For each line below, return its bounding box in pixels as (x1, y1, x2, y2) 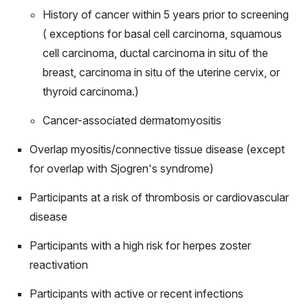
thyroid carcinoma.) (43, 85, 139, 98)
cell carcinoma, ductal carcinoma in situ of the (43, 46, 268, 60)
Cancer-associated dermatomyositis (43, 113, 221, 127)
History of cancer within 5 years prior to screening (43, 8, 289, 21)
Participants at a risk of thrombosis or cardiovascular (30, 190, 289, 204)
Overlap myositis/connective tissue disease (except (30, 142, 285, 156)
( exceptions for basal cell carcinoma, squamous (43, 27, 282, 41)
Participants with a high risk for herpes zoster (30, 239, 251, 252)
